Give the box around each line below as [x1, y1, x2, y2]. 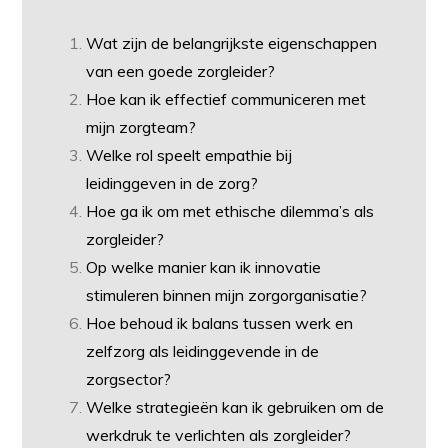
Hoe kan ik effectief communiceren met [86, 89, 367, 110]
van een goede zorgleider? [86, 61, 276, 82]
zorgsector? [86, 369, 172, 390]
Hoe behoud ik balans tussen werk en [86, 313, 354, 334]
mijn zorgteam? [86, 117, 197, 138]
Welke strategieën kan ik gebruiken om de [86, 397, 385, 418]
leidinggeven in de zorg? [86, 173, 259, 194]
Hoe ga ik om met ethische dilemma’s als [86, 201, 375, 222]
